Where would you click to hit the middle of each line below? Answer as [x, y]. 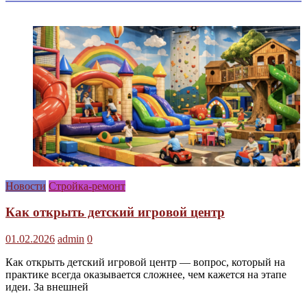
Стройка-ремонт [87, 186]
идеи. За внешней [47, 287]
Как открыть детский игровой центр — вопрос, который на [145, 262]
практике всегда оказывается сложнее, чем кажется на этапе [146, 275]
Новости [26, 186]
